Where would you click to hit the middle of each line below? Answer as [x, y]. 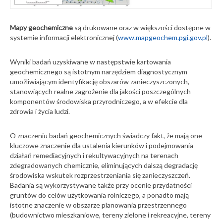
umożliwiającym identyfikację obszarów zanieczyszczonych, [100, 81]
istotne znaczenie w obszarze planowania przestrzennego [98, 205]
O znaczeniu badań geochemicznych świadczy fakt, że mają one [106, 135]
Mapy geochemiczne [41, 27]
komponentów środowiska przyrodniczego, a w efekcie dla [99, 101]
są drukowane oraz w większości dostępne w [142, 27]
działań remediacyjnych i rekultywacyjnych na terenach [94, 155]
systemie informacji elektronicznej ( [64, 37]
